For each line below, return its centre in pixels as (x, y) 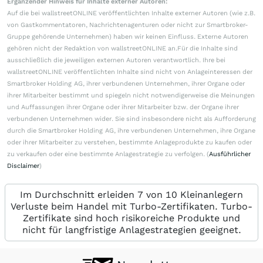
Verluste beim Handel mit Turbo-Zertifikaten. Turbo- (131, 207)
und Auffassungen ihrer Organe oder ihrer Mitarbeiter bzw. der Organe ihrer (123, 107)
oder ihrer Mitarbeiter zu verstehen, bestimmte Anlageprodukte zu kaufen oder (129, 143)
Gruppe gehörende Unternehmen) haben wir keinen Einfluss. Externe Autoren (128, 37)
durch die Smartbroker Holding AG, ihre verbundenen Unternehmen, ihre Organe (131, 131)
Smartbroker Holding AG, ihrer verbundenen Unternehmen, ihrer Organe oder (126, 84)
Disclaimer (23, 166)
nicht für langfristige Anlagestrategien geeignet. (131, 230)
